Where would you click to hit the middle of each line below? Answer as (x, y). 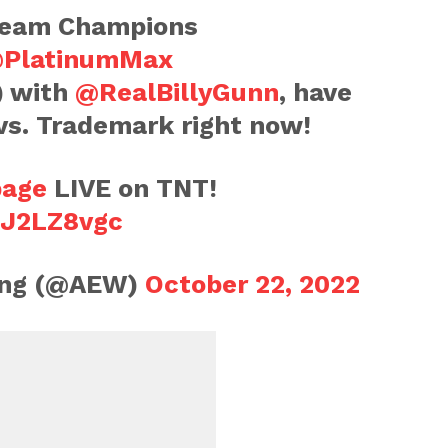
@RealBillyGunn (176, 91)
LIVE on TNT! (131, 187)
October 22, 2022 (252, 283)
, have (315, 91)
